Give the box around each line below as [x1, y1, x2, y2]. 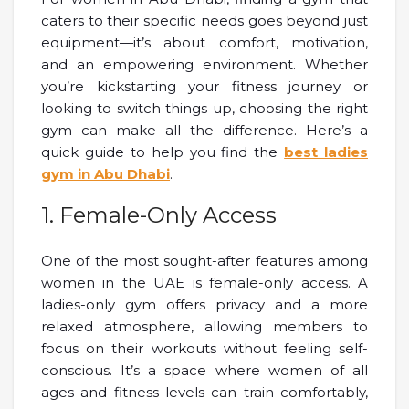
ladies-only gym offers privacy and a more [41, 296, 368, 314]
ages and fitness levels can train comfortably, [41, 383, 368, 402]
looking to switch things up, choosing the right [41, 100, 368, 118]
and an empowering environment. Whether [41, 56, 368, 74]
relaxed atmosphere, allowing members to [41, 318, 368, 336]
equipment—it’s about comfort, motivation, [41, 34, 368, 52]
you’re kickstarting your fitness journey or [41, 78, 368, 96]
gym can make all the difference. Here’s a [41, 121, 368, 140]
